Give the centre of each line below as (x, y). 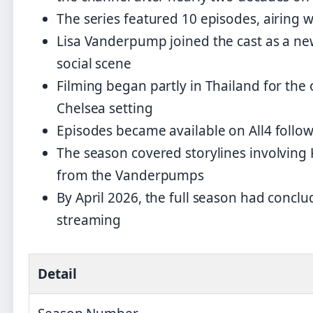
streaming (89, 220)
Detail (57, 274)
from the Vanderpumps (130, 176)
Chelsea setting (105, 109)
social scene (94, 64)
